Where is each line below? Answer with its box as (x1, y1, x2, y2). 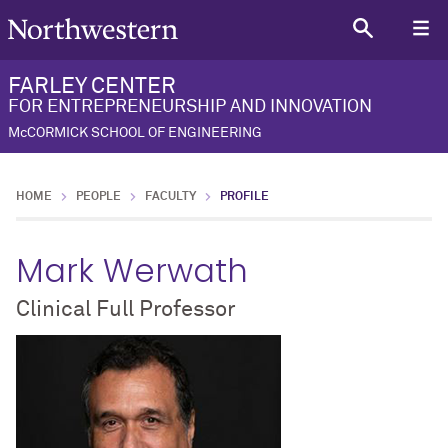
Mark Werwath (16, 248, 248, 294)
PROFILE (220, 191, 269, 204)
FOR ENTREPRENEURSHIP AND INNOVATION (8, 98, 372, 117)
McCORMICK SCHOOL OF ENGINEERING (8, 126, 262, 141)
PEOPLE (76, 191, 121, 204)
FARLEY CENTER (8, 76, 176, 99)
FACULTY (145, 191, 196, 204)
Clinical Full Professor (16, 299, 235, 322)
